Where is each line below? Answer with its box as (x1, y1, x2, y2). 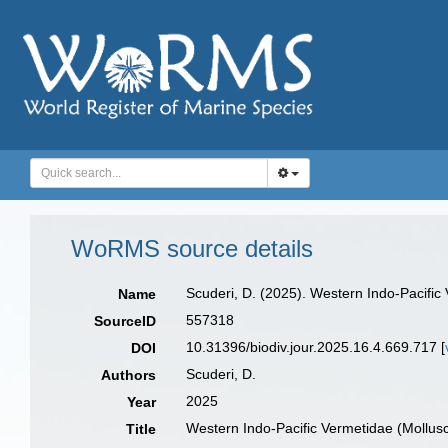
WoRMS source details (71, 235, 313, 262)
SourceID (94, 313, 157, 329)
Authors (101, 367, 157, 383)
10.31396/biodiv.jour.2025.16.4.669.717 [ (186, 339, 446, 355)
